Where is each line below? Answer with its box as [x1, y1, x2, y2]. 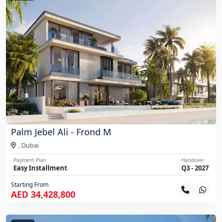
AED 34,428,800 [11, 188, 75, 200]
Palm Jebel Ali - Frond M [11, 125, 111, 138]
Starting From [11, 180, 49, 189]
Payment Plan [13, 156, 46, 164]
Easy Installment [13, 163, 67, 172]
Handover [181, 156, 204, 164]
